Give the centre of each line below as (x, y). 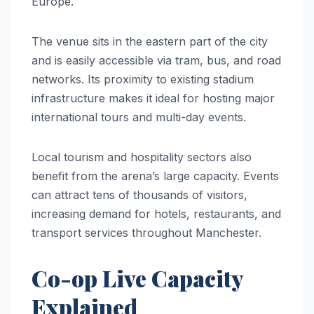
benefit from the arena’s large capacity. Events (155, 176)
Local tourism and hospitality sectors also (142, 157)
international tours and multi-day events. (139, 117)
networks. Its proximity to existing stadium (143, 79)
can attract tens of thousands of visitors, (139, 194)
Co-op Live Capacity (137, 278)
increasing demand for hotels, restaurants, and (156, 213)
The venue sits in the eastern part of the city (150, 41)
